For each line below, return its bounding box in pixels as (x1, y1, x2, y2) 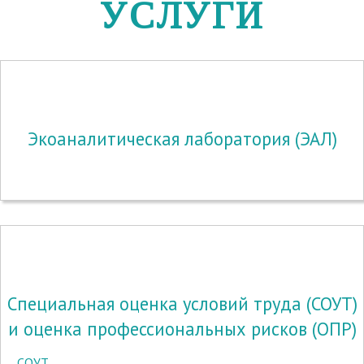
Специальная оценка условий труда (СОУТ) (6, 292, 357, 315)
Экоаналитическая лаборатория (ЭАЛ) (27, 127, 337, 150)
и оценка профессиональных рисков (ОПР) (7, 317, 357, 340)
